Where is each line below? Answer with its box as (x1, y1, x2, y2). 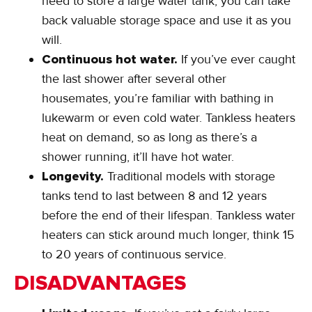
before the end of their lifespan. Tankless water (42, 207, 295, 223)
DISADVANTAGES (14, 270, 186, 297)
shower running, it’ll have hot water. (42, 148, 237, 164)
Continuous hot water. (42, 51, 181, 67)
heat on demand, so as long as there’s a (42, 129, 257, 145)
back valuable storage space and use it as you (42, 12, 291, 28)
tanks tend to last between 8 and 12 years (42, 187, 267, 203)
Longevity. (42, 168, 107, 184)
